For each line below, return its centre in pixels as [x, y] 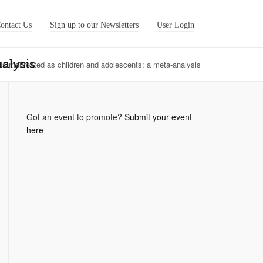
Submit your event [159, 117]
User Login [176, 25]
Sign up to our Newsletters [94, 25]
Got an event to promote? [76, 117]
